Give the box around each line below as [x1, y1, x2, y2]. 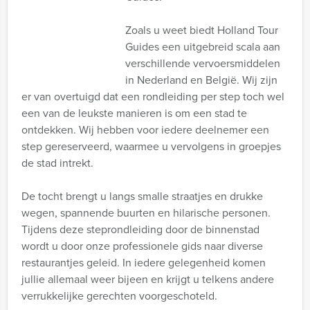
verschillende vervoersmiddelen [125, 55, 280, 71]
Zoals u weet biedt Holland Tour [125, 22, 278, 38]
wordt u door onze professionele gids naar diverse [21, 238, 263, 254]
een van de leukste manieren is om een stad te [21, 105, 247, 121]
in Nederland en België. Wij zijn [125, 72, 277, 88]
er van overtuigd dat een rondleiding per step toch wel [21, 89, 284, 104]
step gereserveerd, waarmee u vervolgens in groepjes [21, 138, 281, 154]
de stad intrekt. [21, 155, 93, 171]
